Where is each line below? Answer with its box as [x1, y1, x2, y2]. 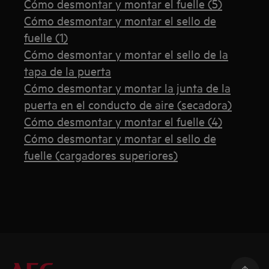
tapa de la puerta [24, 63, 112, 79]
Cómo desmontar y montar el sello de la [24, 46, 229, 62]
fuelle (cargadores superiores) [24, 147, 178, 163]
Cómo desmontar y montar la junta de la [24, 80, 231, 95]
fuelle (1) [24, 29, 68, 45]
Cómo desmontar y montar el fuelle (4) [24, 113, 223, 129]
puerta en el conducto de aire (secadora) [24, 97, 232, 112]
